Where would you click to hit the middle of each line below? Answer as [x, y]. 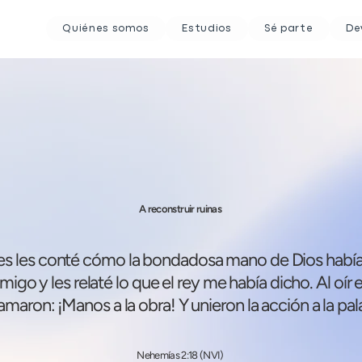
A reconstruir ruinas [180, 209]
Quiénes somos [106, 29]
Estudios [207, 29]
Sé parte [289, 29]
